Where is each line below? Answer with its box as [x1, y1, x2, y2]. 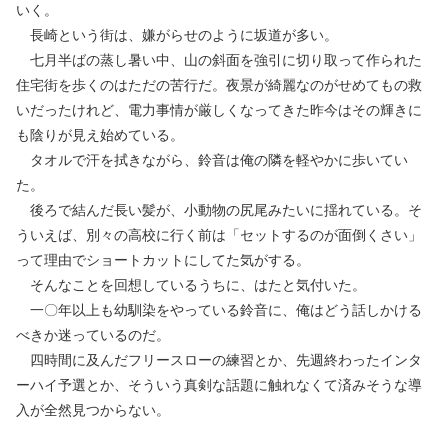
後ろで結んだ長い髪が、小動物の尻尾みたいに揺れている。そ [16, 202, 422, 218]
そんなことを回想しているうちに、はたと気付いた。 [16, 277, 366, 293]
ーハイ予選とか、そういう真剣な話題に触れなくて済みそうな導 [16, 377, 422, 393]
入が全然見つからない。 [16, 402, 170, 418]
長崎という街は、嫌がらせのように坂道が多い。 [16, 27, 338, 43]
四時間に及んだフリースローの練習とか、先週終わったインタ [16, 352, 422, 368]
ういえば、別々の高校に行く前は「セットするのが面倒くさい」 [16, 227, 422, 243]
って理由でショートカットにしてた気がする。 [16, 252, 310, 268]
